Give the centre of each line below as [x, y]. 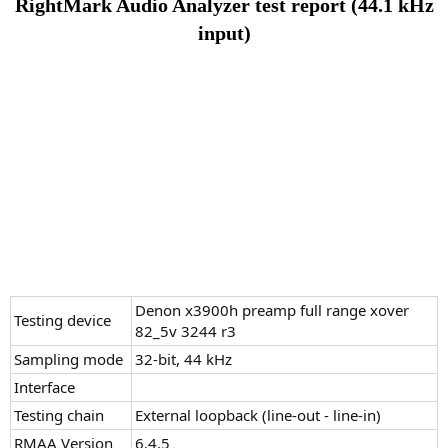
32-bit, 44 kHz [183, 359]
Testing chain [59, 415]
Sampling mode [68, 359]
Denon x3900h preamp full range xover [272, 310]
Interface [44, 387]
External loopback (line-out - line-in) [258, 415]
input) [224, 33]
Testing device [62, 320]
